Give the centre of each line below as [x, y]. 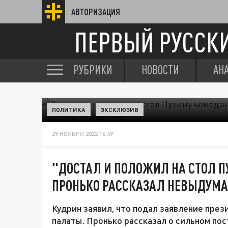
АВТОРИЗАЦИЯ [96, 12]
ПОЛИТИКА [69, 109]
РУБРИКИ [93, 70]
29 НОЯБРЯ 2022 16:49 [82, 134]
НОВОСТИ [160, 70]
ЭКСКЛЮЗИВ [120, 109]
